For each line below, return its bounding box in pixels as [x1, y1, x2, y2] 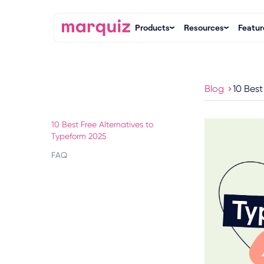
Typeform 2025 [51, 131, 107, 141]
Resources [184, 22, 224, 32]
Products [135, 22, 170, 32]
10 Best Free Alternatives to [51, 120, 153, 129]
